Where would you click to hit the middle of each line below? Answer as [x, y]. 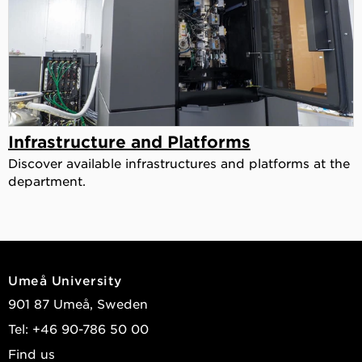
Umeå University [65, 280]
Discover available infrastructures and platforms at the [179, 162]
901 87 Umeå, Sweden [78, 303]
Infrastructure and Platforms [129, 141]
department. [47, 180]
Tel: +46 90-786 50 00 [78, 328]
